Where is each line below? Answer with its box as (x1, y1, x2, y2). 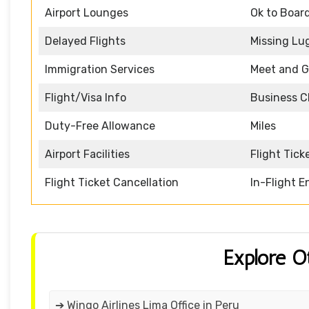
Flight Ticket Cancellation (45, 176, 179, 190)
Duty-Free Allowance (45, 119, 155, 133)
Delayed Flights (45, 34, 126, 48)
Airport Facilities (45, 148, 130, 161)
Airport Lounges (45, 6, 128, 20)
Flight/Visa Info (45, 91, 126, 105)
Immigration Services (45, 63, 154, 77)
